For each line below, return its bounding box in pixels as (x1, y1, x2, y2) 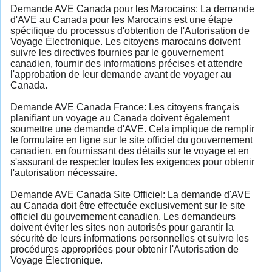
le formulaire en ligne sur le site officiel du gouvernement (10, 134, 253, 145)
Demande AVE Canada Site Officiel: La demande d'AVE (10, 189, 251, 200)
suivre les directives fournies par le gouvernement (10, 47, 223, 58)
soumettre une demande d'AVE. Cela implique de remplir (10, 123, 254, 134)
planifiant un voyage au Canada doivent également (10, 112, 229, 123)
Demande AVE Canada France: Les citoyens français (10, 101, 239, 112)
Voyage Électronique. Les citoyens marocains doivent (10, 36, 240, 47)
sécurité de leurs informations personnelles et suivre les (10, 233, 249, 243)
